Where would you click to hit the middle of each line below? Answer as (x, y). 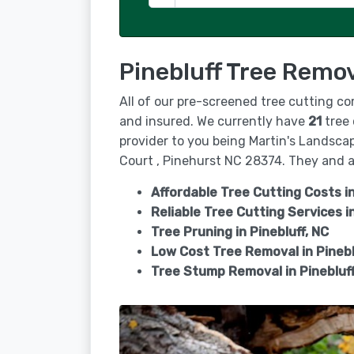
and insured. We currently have (214, 121)
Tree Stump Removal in (225, 271)
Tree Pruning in (200, 232)
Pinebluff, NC (289, 232)
